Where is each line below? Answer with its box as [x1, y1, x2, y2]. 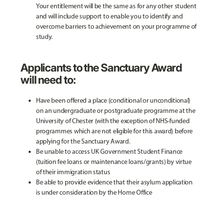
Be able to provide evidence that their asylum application [36, 178, 193, 186]
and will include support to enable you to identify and [36, 12, 183, 20]
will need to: [20, 73, 76, 86]
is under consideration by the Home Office [36, 188, 152, 197]
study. [36, 33, 53, 41]
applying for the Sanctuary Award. [36, 137, 132, 145]
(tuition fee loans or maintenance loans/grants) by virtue [36, 158, 192, 166]
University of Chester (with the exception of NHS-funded [36, 117, 190, 125]
